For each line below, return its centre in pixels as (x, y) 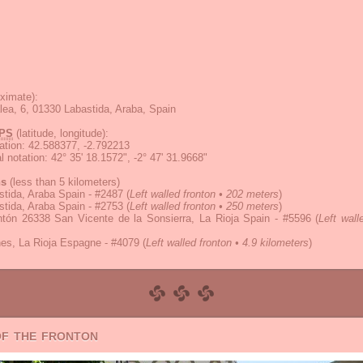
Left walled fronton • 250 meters (204, 206)
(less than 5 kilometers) (63, 182)
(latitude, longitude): (61, 133)
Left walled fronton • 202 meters (204, 194)
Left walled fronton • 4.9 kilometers (227, 243)
